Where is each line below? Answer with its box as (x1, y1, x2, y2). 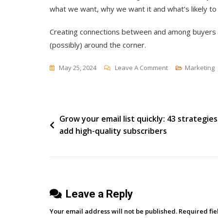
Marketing (185, 63, 215, 72)
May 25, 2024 (59, 63, 96, 72)
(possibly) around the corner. (50, 39, 146, 50)
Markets (167, 113, 192, 122)
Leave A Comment (115, 63, 168, 72)
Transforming (167, 75, 207, 84)
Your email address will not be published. (50, 206, 177, 216)
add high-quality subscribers (59, 125, 167, 136)
